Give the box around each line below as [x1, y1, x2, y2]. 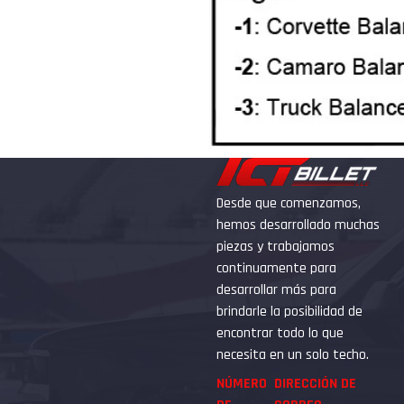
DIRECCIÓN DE [274, 373, 356, 393]
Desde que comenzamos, [216, 193, 361, 213]
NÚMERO [216, 373, 267, 393]
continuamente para [216, 258, 336, 278]
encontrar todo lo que [216, 323, 344, 343]
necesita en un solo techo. [216, 344, 369, 364]
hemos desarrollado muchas [216, 215, 380, 234]
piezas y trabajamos [216, 236, 335, 256]
